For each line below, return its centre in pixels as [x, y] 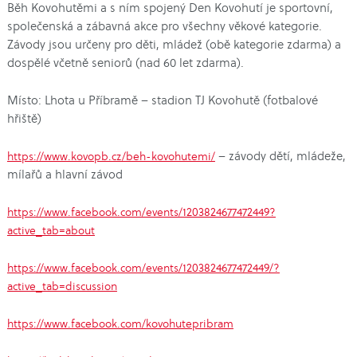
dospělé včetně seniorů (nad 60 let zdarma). [125, 63]
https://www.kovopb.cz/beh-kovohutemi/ [111, 156]
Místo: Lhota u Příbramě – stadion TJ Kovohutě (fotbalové [162, 100]
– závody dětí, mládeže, [280, 156]
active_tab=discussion [62, 286]
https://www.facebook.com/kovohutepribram [120, 324]
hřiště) [24, 118]
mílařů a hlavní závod [65, 174]
